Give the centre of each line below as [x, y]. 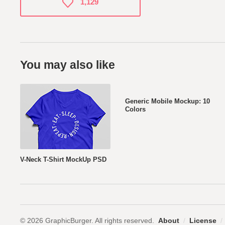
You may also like [68, 65]
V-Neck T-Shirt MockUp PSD [63, 159]
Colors [135, 109]
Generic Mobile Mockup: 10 [167, 101]
